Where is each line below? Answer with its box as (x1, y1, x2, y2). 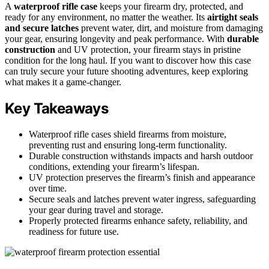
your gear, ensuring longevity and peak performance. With (5, 33, 227, 44)
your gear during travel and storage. (29, 204, 163, 215)
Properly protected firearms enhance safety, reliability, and (29, 215, 247, 226)
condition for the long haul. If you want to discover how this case (5, 55, 251, 65)
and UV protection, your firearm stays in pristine (55, 44, 241, 55)
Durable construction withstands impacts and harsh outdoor (29, 150, 253, 161)
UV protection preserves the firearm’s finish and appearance (29, 172, 255, 183)
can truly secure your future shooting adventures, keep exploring (5, 65, 248, 76)
